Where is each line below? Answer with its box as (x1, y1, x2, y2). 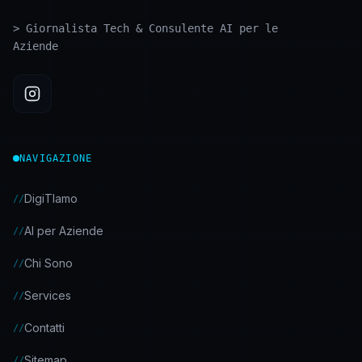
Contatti (24, 321, 65, 335)
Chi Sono (24, 256, 73, 270)
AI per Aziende (24, 224, 103, 238)
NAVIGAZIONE (19, 153, 93, 164)
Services (24, 288, 71, 302)
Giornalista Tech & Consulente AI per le (26, 22, 278, 35)
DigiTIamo (24, 192, 78, 205)
